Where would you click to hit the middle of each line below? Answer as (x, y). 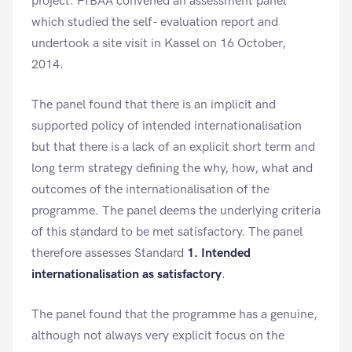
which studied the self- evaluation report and (155, 22)
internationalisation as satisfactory (126, 275)
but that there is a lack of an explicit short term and (173, 147)
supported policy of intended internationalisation (167, 126)
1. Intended (219, 253)
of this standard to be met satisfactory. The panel (167, 232)
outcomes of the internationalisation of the (150, 190)
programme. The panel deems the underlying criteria (176, 211)
